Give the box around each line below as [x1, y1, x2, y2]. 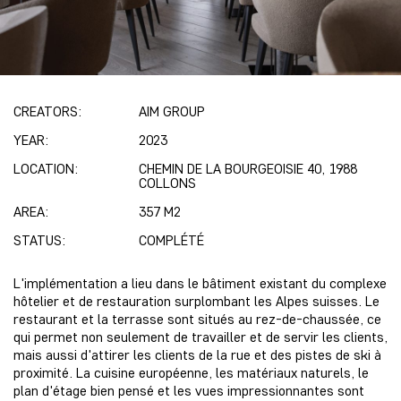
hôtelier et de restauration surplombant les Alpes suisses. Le [13, 292, 380, 310]
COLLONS [139, 174, 196, 192]
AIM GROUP [139, 102, 205, 120]
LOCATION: [13, 159, 78, 177]
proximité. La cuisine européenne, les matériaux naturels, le [13, 363, 369, 381]
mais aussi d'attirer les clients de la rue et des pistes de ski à [13, 346, 381, 363]
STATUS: [13, 231, 65, 249]
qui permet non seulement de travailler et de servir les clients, [13, 328, 388, 346]
